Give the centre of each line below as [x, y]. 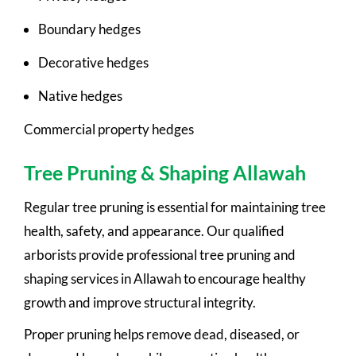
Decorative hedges [93, 62]
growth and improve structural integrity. [140, 302]
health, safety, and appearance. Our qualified [154, 230]
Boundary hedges [89, 29]
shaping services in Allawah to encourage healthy [165, 278]
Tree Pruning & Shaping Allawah [165, 172]
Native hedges [80, 95]
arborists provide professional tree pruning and [160, 254]
